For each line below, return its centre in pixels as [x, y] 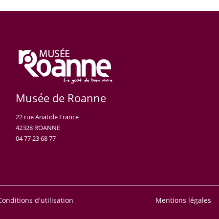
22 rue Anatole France [47, 117]
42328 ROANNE [38, 128]
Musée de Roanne [61, 98]
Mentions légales [184, 200]
